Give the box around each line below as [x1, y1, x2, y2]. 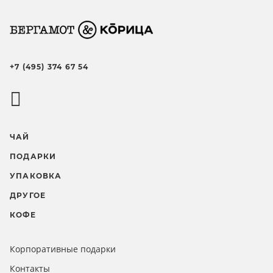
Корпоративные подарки [10, 243, 116, 255]
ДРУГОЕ [10, 191, 46, 200]
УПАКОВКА [10, 171, 62, 181]
